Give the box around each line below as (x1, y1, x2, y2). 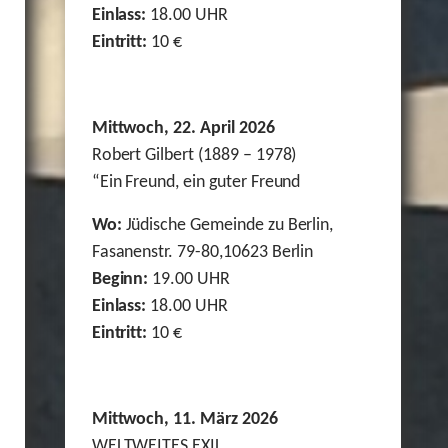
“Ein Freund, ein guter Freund (91, 173, 301, 193)
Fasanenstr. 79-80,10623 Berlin (91, 243, 314, 263)
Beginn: (91, 270, 149, 290)
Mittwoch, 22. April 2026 (91, 119, 275, 139)
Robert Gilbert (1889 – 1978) (91, 146, 297, 166)
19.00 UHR (148, 270, 230, 290)
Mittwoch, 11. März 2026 (91, 410, 282, 430)
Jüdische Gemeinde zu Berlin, (121, 216, 334, 236)
